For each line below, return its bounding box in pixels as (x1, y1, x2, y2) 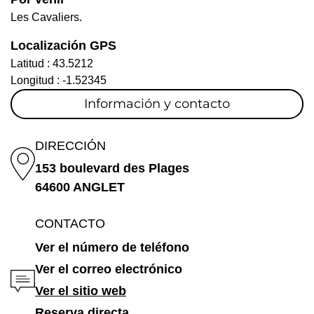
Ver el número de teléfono (35, 240, 189, 255)
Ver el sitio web (35, 284, 126, 299)
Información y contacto (84, 96, 230, 112)
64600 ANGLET (35, 180, 125, 195)
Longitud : (11, 74, 62, 87)
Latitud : (11, 57, 53, 70)
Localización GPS (11, 39, 116, 53)
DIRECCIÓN (35, 139, 106, 153)
